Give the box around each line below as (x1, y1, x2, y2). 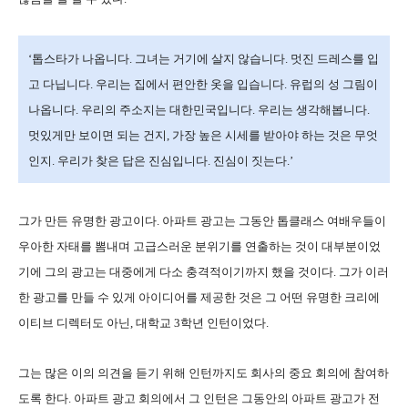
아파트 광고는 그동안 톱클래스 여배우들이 (162, 214, 386, 228)
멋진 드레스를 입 (291, 52, 379, 66)
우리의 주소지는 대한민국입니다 (81, 103, 252, 117)
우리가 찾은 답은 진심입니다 (57, 154, 208, 168)
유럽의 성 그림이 (290, 77, 378, 91)
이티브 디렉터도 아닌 (18, 316, 130, 330)
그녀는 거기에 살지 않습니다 (135, 52, 285, 66)
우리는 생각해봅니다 (258, 103, 367, 117)
